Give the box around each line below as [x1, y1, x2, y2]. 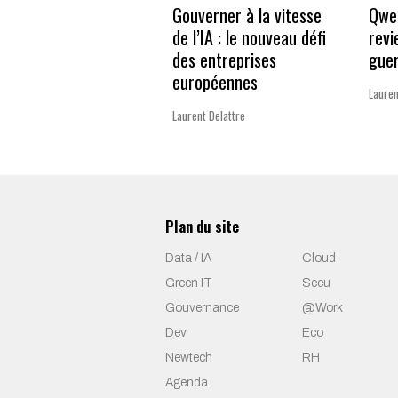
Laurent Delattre [172, 106, 245, 124]
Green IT [165, 276, 212, 291]
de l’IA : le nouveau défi [172, 23, 326, 51]
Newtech [165, 351, 212, 365]
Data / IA [165, 251, 211, 266]
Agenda [165, 376, 208, 390]
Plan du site [165, 215, 239, 238]
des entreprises [172, 45, 276, 73]
